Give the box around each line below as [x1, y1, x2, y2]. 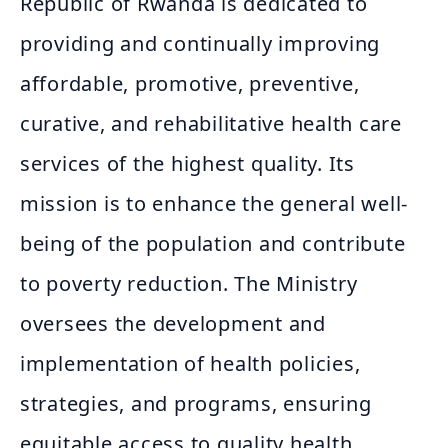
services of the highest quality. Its [20, 150, 355, 177]
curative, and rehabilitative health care [20, 110, 402, 137]
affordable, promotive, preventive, [20, 70, 360, 97]
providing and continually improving [20, 30, 381, 57]
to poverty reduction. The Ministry [20, 270, 358, 297]
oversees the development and [20, 310, 326, 337]
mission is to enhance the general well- [20, 190, 409, 217]
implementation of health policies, [20, 350, 361, 377]
